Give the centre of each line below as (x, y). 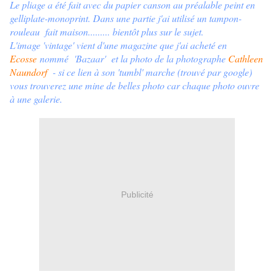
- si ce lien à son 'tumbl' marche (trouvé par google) (150, 72)
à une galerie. (36, 99)
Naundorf (28, 72)
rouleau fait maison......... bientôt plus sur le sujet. (107, 32)
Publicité (137, 194)
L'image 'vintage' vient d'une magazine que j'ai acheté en (118, 45)
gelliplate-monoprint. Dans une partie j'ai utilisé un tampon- (126, 18)
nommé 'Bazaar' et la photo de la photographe (132, 59)
